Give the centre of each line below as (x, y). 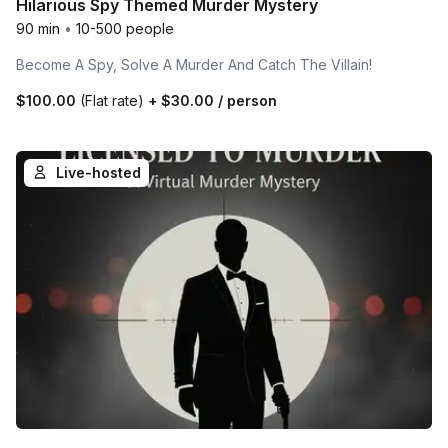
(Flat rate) (112, 101)
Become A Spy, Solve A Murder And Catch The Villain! (194, 65)
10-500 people (125, 29)
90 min (38, 29)
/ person (245, 101)
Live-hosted (98, 173)
